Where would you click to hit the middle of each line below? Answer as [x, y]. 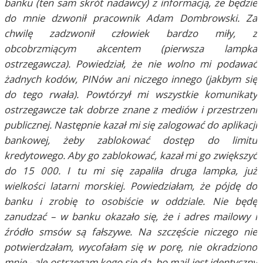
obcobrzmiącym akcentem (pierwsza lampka [131, 48]
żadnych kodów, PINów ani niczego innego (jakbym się [131, 79]
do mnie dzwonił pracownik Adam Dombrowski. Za [131, 18]
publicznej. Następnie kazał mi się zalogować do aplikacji [131, 124]
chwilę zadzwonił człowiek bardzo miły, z [131, 33]
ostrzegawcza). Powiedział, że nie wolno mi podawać [131, 63]
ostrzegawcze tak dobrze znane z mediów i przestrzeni [131, 109]
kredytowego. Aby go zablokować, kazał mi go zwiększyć [131, 155]
